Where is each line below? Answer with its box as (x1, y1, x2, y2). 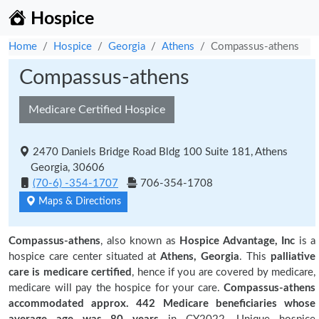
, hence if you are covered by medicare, (132, 267, 316, 278)
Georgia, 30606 (19, 162, 105, 173)
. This (239, 251, 271, 262)
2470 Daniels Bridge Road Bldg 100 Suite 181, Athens (33, 147, 288, 157)
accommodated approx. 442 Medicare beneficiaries (9, 298, 277, 309)
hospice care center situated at (9, 251, 160, 262)
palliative (271, 251, 315, 262)
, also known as (100, 236, 179, 246)
